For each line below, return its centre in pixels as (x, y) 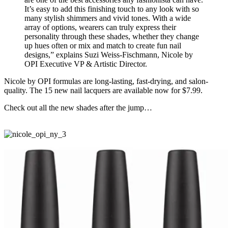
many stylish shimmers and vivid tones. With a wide (108, 18)
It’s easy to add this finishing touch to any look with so (112, 9)
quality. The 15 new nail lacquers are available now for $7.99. (103, 90)
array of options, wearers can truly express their (100, 27)
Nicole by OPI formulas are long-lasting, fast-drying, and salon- (106, 81)
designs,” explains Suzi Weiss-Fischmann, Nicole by (109, 54)
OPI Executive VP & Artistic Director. (86, 64)
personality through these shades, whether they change (112, 36)
